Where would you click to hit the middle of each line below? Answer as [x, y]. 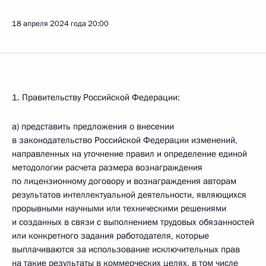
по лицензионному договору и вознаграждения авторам [124, 181]
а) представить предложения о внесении [93, 126]
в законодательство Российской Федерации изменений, [125, 140]
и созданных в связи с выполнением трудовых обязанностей [133, 222]
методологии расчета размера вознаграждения [107, 167]
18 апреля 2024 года [49, 24]
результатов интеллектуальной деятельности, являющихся [129, 195]
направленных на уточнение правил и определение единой [129, 154]
